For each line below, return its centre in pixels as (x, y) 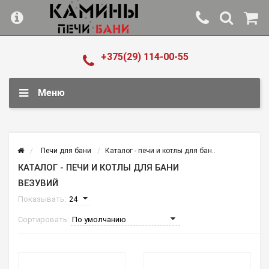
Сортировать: (44, 219)
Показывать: (43, 199)
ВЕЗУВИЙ (38, 183)
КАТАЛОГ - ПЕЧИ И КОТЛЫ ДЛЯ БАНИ (98, 168)
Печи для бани (66, 151)
